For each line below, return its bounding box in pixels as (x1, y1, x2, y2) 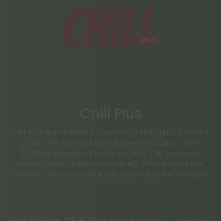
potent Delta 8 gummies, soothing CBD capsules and (16, 159, 205, 169)
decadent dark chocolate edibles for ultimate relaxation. (11, 169, 210, 180)
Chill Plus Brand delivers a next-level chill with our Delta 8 (12, 128, 209, 138)
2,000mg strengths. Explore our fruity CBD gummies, (20, 148, 201, 159)
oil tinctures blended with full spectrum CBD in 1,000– (19, 138, 202, 148)
